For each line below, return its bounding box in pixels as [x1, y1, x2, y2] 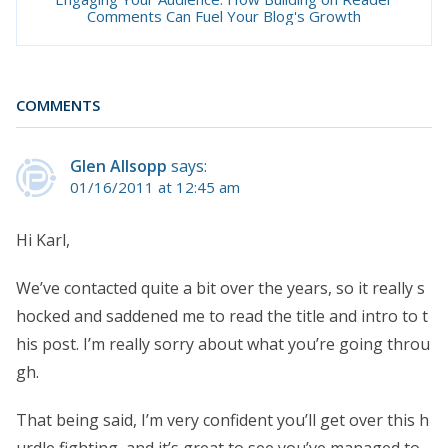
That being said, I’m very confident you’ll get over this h [16, 408, 429, 431]
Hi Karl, [16, 228, 70, 251]
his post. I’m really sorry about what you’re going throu [16, 332, 430, 355]
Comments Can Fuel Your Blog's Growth [87, 6, 361, 27]
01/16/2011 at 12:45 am [70, 176, 240, 197]
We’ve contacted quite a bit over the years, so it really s [16, 276, 425, 299]
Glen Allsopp [70, 154, 167, 177]
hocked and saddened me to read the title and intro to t [16, 304, 428, 327]
